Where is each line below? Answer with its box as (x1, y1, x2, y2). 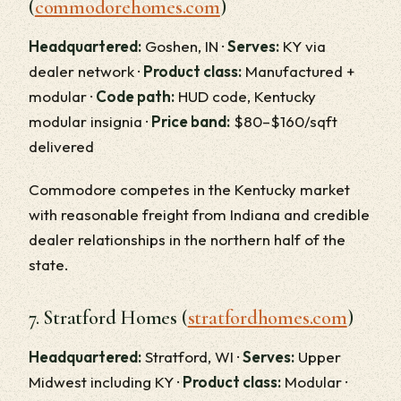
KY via (279, 37, 326, 55)
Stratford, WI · (141, 347, 243, 366)
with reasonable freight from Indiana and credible (29, 205, 370, 224)
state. (29, 255, 69, 274)
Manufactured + (242, 62, 354, 81)
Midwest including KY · (29, 372, 183, 391)
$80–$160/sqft (230, 112, 337, 131)
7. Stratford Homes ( (29, 306, 188, 329)
